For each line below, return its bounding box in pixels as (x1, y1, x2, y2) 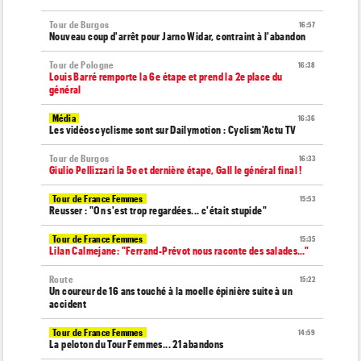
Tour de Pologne (49, 59, 114, 70)
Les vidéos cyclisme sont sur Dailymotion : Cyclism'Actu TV (49, 122, 297, 136)
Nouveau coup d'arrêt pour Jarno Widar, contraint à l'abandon (49, 29, 306, 43)
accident (49, 297, 87, 310)
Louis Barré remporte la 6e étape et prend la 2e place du (49, 69, 283, 83)
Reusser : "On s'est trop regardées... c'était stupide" (49, 203, 268, 217)
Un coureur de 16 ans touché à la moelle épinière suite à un (49, 284, 293, 297)
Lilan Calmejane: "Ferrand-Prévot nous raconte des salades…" (49, 243, 309, 257)
